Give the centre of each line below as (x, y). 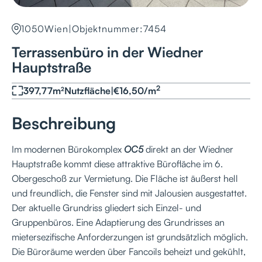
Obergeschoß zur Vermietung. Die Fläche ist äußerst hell (125, 178)
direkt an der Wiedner (189, 149)
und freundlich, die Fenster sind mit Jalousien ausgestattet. (129, 193)
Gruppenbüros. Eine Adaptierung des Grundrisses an (118, 222)
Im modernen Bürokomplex (68, 149)
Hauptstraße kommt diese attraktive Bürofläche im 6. (117, 163)
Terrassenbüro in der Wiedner (107, 52)
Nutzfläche (87, 90)
